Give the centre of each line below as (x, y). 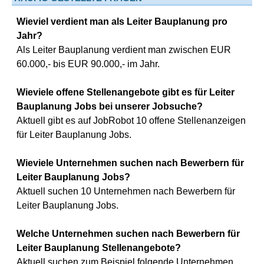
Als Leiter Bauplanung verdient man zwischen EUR (124, 50)
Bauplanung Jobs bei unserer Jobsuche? (110, 106)
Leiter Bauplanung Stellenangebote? (99, 248)
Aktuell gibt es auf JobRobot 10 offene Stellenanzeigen (131, 121)
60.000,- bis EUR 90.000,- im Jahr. (88, 64)
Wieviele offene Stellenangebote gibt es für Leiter (126, 92)
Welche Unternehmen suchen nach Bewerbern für (128, 234)
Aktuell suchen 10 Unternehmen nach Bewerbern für (126, 191)
